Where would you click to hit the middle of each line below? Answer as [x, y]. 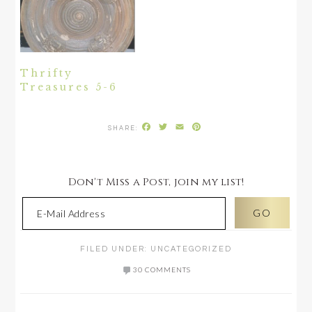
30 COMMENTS [162, 270]
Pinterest [230, 127]
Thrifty [47, 73]
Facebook [180, 127]
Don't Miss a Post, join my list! [156, 182]
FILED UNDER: [115, 249]
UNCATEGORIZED [191, 249]
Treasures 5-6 [69, 87]
